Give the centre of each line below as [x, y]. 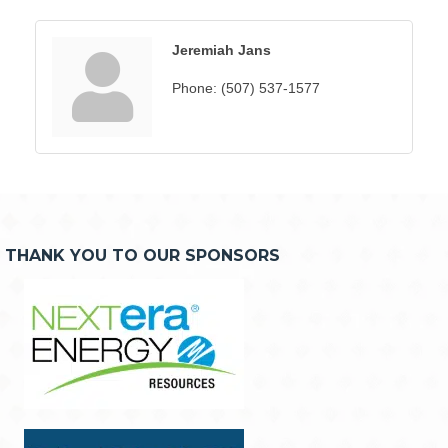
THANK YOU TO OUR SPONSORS [142, 256]
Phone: [194, 88]
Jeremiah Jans [221, 50]
